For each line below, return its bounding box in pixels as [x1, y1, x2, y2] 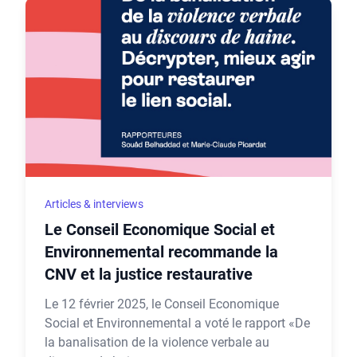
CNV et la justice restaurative [45, 265, 253, 284]
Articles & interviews [45, 198, 143, 210]
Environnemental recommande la [45, 242, 278, 261]
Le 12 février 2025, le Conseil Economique [45, 296, 279, 312]
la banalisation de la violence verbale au [45, 335, 269, 350]
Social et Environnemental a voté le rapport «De [45, 316, 310, 331]
